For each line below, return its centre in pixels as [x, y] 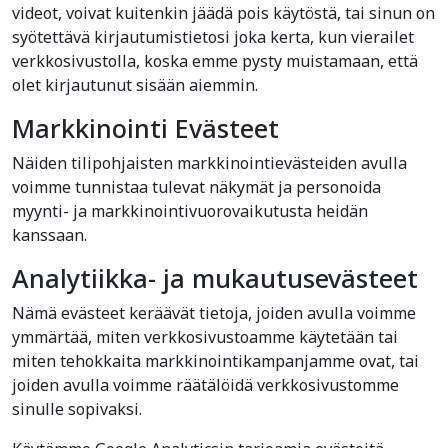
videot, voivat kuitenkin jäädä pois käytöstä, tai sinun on [223, 13]
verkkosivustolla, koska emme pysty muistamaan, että [215, 61]
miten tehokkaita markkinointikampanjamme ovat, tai [215, 361]
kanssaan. [49, 235]
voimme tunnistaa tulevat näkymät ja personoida [196, 187]
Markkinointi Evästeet [145, 128]
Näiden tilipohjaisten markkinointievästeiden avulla [209, 163]
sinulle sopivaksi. [77, 409]
